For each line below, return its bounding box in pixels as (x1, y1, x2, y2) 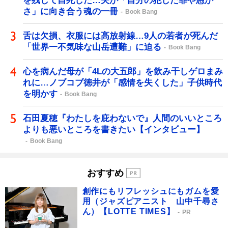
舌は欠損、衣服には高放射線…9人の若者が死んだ (23, 31, 218, 41)
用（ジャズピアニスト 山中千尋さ (82, 197, 219, 206)
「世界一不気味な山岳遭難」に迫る (23, 42, 161, 52)
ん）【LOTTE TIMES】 (82, 207, 175, 216)
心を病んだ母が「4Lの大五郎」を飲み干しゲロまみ (23, 66, 223, 76)
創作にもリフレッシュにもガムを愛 (82, 187, 219, 196)
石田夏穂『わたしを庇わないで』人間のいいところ (23, 113, 222, 123)
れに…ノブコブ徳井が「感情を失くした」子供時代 (23, 77, 222, 88)
